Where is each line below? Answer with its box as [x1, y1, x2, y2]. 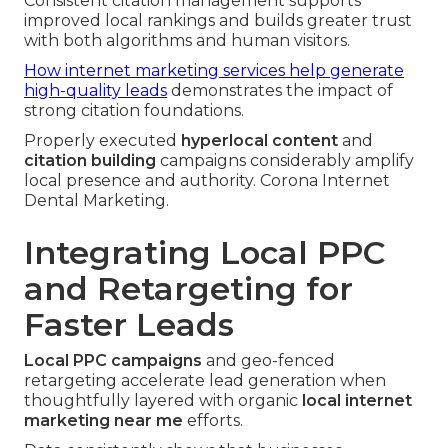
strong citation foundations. [24, 100, 244, 120]
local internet [302, 390, 412, 410]
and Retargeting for [24, 268, 353, 308]
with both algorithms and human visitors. [24, 30, 350, 50]
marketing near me [24, 410, 183, 430]
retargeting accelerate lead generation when [24, 370, 386, 390]
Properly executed [24, 130, 181, 150]
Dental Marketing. [24, 190, 169, 210]
